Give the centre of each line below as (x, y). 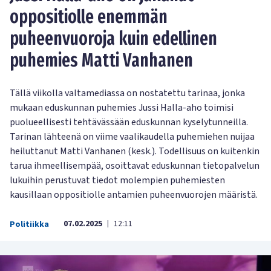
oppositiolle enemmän (89, 17)
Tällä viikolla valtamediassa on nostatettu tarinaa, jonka (127, 93)
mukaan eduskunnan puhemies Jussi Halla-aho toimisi (122, 108)
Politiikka (29, 225)
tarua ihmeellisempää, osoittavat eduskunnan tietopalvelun (135, 166)
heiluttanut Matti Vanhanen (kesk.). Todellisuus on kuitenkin (135, 152)
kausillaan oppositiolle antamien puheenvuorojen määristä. (134, 195)
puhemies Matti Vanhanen (101, 61)
